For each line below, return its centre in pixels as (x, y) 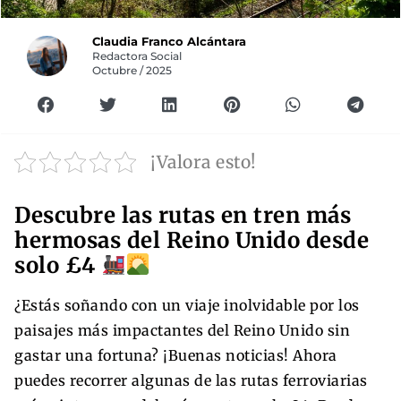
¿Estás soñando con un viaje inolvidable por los (187, 305)
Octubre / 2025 (132, 70)
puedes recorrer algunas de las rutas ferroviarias (191, 380)
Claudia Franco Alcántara (170, 41)
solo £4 (58, 265)
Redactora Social (137, 56)
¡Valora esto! (204, 162)
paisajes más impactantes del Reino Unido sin (182, 330)
